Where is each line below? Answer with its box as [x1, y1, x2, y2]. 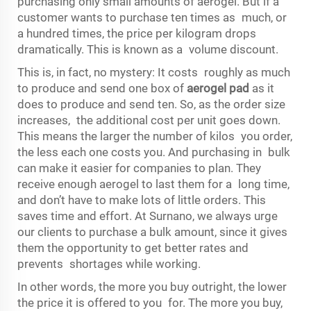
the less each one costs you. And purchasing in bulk [17, 145, 290, 159]
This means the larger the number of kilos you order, [17, 129, 292, 143]
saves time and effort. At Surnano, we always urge [17, 209, 278, 223]
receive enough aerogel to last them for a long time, [17, 177, 289, 191]
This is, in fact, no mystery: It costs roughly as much [17, 65, 290, 79]
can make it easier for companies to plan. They [17, 161, 261, 175]
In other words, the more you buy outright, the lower [17, 280, 287, 294]
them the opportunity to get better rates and [17, 241, 249, 255]
